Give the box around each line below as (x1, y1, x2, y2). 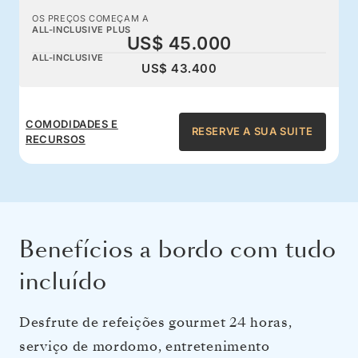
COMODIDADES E (26, 117, 118, 130)
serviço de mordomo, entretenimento (19, 336, 270, 356)
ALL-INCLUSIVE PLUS (32, 23, 131, 35)
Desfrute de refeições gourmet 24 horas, (19, 312, 292, 332)
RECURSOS (26, 132, 86, 145)
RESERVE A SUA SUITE (191, 125, 313, 138)
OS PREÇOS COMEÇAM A (32, 12, 149, 24)
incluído (19, 265, 107, 297)
